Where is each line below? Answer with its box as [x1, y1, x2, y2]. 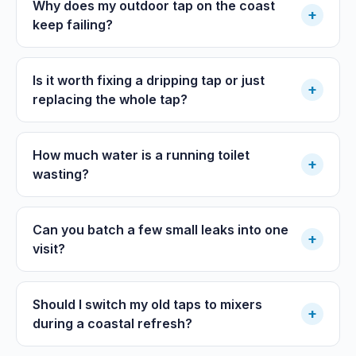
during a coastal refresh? [33, 315, 192, 331]
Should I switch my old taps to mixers [33, 296, 262, 312]
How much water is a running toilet [33, 146, 250, 163]
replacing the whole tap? [33, 91, 188, 107]
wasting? [33, 165, 89, 182]
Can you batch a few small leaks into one [33, 221, 288, 238]
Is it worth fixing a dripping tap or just [33, 72, 265, 88]
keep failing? [33, 16, 113, 33]
